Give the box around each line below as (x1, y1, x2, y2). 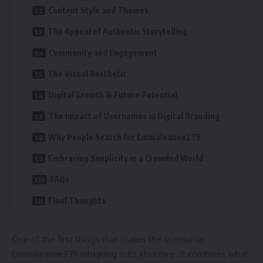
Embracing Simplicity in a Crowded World (48, 153, 203, 164)
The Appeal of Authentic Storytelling (48, 26, 187, 37)
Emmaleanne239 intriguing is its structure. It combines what (12, 248, 248, 259)
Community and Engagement (49, 48, 157, 58)
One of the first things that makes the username (12, 233, 204, 245)
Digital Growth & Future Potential (48, 90, 177, 100)
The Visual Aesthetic (48, 69, 127, 79)
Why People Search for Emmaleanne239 (48, 132, 201, 143)
